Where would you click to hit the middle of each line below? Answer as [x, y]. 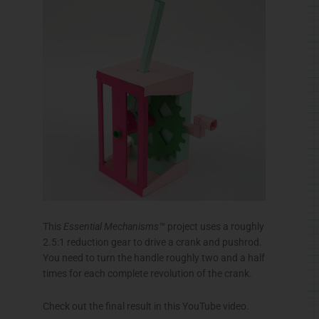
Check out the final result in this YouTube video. [146, 306]
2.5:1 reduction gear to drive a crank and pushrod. [152, 242]
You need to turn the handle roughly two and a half [154, 257]
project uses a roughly [215, 226]
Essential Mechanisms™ [114, 226]
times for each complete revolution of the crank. [147, 273]
